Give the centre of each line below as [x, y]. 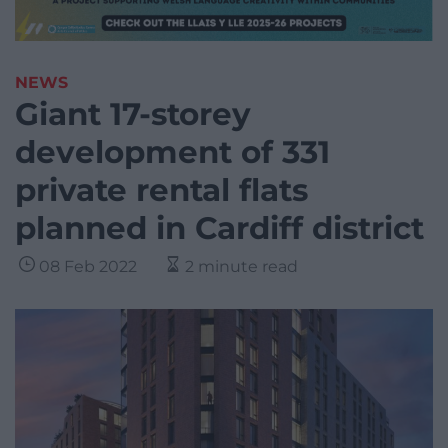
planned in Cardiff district [219, 228]
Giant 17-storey [133, 114]
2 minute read [241, 267]
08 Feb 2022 [88, 267]
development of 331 [172, 152]
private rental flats [161, 190]
